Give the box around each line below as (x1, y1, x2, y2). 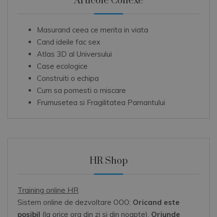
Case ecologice (37, 62, 88, 71)
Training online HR (17, 186, 78, 195)
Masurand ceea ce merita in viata (37, 25, 148, 35)
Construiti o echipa (37, 74, 99, 83)
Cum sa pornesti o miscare (37, 86, 126, 95)
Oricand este (133, 198, 180, 207)
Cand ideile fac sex (37, 37, 100, 47)
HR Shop (89, 155, 128, 168)
